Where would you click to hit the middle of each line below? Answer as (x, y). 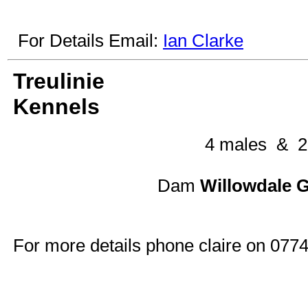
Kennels (56, 107)
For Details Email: (90, 41)
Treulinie (59, 81)
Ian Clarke (203, 41)
